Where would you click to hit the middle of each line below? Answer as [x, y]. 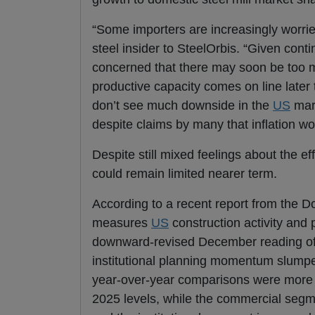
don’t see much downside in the [182, 106]
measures [122, 223]
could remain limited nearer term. [185, 174]
